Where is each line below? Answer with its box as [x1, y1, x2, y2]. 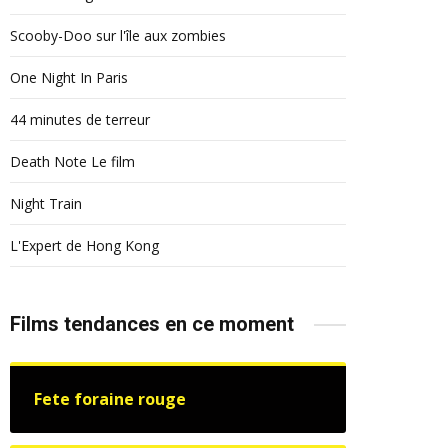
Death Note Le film [10, 152, 135, 171]
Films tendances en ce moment [10, 312, 294, 336]
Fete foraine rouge [34, 388, 186, 410]
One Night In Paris [10, 68, 128, 87]
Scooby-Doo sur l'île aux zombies [10, 26, 226, 45]
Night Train [10, 194, 82, 213]
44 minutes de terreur [10, 110, 150, 129]
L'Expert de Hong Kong [10, 236, 159, 255]
